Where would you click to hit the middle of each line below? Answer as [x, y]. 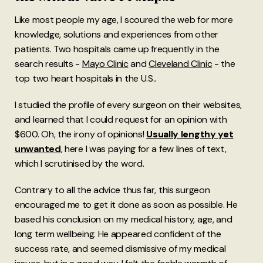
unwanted [38, 149]
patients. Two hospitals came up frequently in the [117, 49]
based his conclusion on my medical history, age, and [124, 219]
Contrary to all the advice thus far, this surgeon [112, 190]
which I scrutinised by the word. [80, 163]
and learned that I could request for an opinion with [121, 119]
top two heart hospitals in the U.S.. [86, 78]
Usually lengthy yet [190, 134]
